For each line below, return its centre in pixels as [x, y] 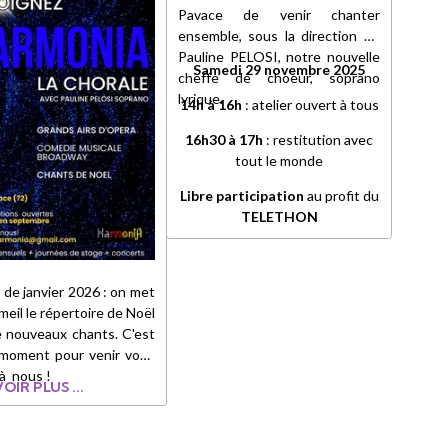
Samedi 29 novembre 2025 [279, 70]
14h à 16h [212, 105]
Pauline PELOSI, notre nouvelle [278, 56]
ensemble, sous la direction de [278, 35]
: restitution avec [320, 140]
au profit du [342, 196]
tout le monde [279, 161]
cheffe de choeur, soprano [278, 77]
